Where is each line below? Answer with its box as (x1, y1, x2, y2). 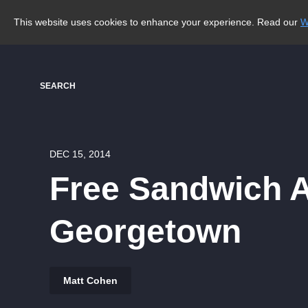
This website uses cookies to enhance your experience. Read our (14, 16, 300, 27)
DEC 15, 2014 (49, 148, 111, 159)
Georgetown (49, 213, 241, 250)
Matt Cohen (63, 275, 118, 286)
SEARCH (40, 81, 76, 91)
